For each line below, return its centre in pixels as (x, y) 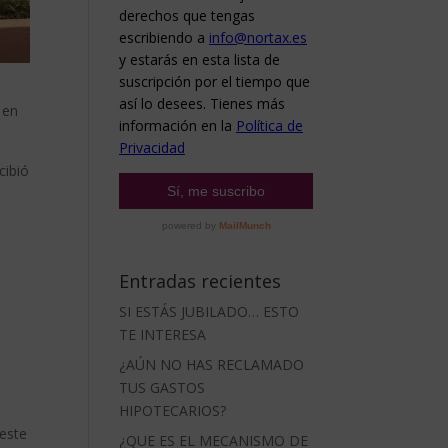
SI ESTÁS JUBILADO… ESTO (209, 311)
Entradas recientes (200, 281)
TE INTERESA (163, 334)
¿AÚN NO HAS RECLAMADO (212, 364)
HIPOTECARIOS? (173, 410)
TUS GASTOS (162, 387)
